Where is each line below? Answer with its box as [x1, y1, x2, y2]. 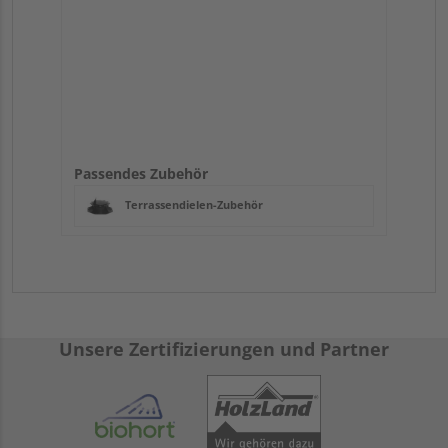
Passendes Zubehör [74, 164, 208, 184]
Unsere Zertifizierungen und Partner [59, 337, 389, 362]
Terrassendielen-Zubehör [125, 197, 263, 213]
